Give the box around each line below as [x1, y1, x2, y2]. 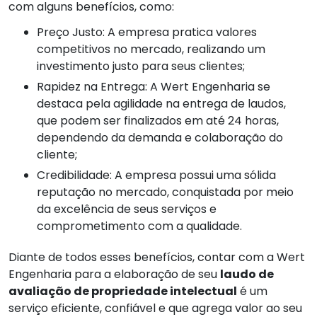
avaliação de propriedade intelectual [8, 283, 237, 300]
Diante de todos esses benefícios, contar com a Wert [8, 249, 305, 266]
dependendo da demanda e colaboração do [37, 129, 283, 146]
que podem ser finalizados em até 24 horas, [37, 113, 279, 129]
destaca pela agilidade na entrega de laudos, [37, 96, 286, 113]
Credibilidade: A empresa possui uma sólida [37, 167, 45, 184]
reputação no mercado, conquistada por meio [37, 184, 294, 201]
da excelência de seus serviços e [37, 201, 217, 218]
